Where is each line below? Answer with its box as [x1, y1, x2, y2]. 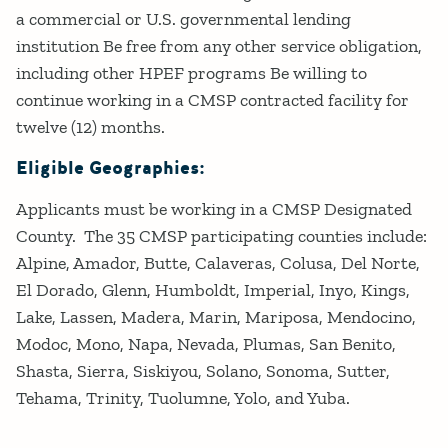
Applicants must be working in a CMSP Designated [16, 198, 412, 221]
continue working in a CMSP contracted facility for [16, 89, 409, 112]
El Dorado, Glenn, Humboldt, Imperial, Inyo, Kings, [16, 279, 410, 302]
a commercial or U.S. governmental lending [16, 8, 351, 31]
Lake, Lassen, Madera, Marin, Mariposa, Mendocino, [16, 306, 416, 329]
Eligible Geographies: [16, 156, 205, 182]
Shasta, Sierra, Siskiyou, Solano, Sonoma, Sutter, [16, 360, 390, 383]
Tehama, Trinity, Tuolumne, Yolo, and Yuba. [16, 387, 350, 410]
